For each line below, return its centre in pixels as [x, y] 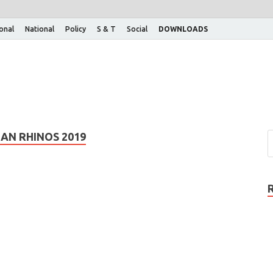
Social [137, 29]
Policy [76, 29]
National [40, 29]
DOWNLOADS [183, 29]
